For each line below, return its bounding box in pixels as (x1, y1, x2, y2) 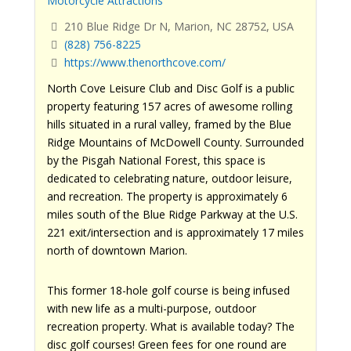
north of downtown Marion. (46, 243, 187, 259)
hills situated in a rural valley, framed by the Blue (46, 117, 291, 132)
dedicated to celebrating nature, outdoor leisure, (46, 171, 292, 186)
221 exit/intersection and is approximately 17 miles (46, 225, 304, 241)
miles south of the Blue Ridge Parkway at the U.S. (46, 207, 298, 223)
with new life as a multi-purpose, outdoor (46, 301, 256, 317)
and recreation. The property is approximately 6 (46, 189, 288, 204)
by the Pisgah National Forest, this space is (46, 153, 266, 168)
